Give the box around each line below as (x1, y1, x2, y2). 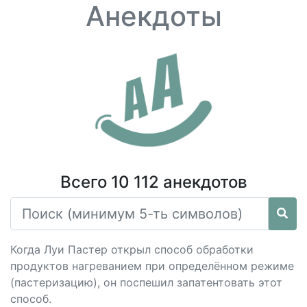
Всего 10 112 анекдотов (60, 172, 247, 192)
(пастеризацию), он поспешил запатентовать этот (10, 275, 282, 289)
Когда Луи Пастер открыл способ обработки (10, 243, 254, 256)
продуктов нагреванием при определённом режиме (10, 259, 294, 273)
